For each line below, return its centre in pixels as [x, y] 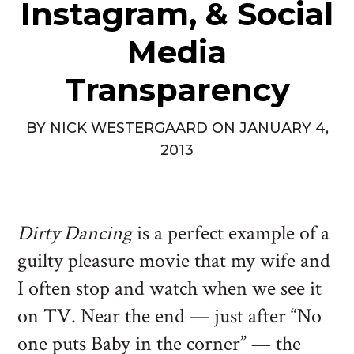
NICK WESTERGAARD [128, 128]
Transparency [177, 90]
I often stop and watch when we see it [170, 289]
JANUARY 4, [284, 128]
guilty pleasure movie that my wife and [174, 261]
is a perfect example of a [231, 233]
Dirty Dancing [75, 233]
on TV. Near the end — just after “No [170, 316]
